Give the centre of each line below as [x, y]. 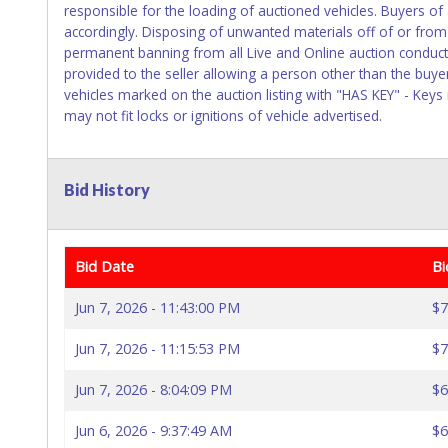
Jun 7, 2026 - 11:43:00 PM [157, 308]
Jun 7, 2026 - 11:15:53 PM [157, 349]
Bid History [107, 190]
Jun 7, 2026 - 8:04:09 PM [153, 390]
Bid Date [104, 267]
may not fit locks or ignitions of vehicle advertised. [223, 116]
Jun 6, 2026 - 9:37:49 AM [153, 431]
